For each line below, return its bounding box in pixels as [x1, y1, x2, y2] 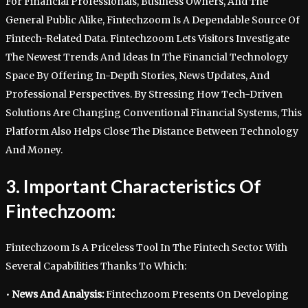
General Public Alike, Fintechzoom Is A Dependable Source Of [5, 13, 300, 26]
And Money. [5, 143, 63, 156]
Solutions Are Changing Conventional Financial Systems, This [5, 106, 302, 119]
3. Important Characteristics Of [5, 175, 261, 198]
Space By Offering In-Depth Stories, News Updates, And [5, 69, 269, 82]
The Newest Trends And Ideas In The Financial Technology [5, 50, 288, 63]
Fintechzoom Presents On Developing [104, 287, 289, 300]
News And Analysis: [12, 287, 104, 300]
